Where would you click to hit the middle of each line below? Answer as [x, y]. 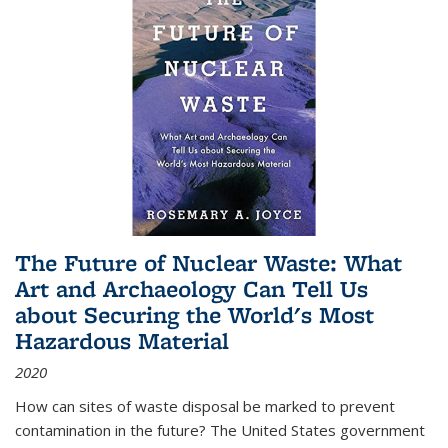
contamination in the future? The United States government [220, 429]
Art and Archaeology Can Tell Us [191, 288]
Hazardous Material [122, 340]
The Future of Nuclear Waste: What [208, 262]
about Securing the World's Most [194, 314]
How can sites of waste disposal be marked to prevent [205, 405]
